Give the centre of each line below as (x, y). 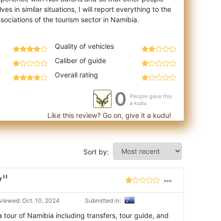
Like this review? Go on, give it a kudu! (108, 115)
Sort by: (96, 151)
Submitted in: (104, 200)
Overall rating (76, 74)
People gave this (151, 96)
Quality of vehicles (84, 46)
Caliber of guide (80, 60)
